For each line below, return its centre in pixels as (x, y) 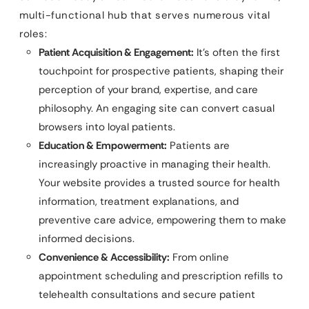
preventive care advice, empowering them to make (162, 220)
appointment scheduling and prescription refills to (161, 276)
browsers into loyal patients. (107, 127)
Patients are (198, 146)
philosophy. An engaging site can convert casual (157, 108)
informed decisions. (87, 239)
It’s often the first (237, 52)
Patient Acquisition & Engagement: (116, 52)
